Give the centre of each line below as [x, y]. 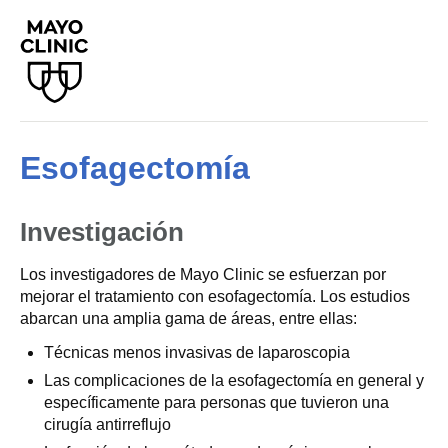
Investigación [102, 232]
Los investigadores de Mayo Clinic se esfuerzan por [203, 274]
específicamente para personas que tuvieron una [216, 402]
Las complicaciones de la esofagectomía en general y [234, 380]
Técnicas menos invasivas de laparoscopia [197, 352]
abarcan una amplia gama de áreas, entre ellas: [188, 318]
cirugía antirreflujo [107, 424]
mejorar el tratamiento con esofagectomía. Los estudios [215, 296]
